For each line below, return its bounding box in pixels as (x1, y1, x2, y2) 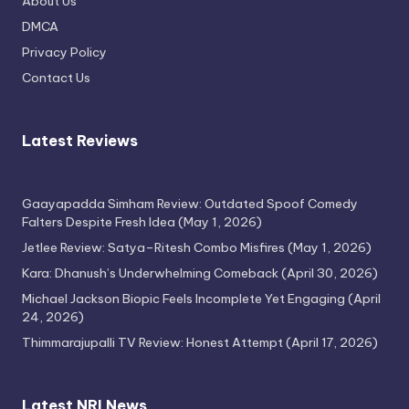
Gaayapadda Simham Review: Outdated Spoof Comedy (22, 195, 358, 213)
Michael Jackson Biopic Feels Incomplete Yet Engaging (22, 290, 345, 308)
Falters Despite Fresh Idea (22, 214, 175, 231)
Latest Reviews (22, 131, 138, 151)
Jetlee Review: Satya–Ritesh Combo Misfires (22, 239, 285, 257)
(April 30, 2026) (281, 265, 378, 282)
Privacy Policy (22, 44, 107, 61)
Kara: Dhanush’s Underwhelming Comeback (22, 265, 278, 282)
